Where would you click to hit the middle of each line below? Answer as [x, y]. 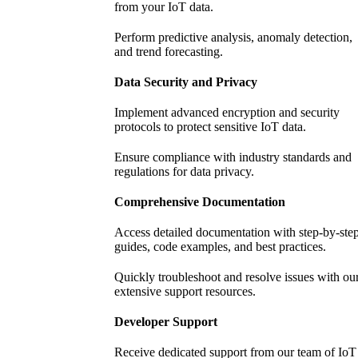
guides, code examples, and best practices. [221, 247]
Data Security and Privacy [186, 82]
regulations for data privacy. [185, 172]
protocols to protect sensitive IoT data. [211, 127]
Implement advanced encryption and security [227, 113]
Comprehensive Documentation [200, 202]
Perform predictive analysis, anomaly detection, [234, 38]
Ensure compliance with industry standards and [233, 157]
